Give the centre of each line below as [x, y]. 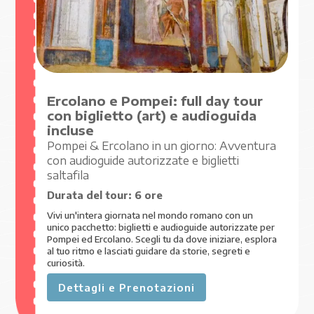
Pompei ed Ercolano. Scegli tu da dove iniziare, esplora [162, 238]
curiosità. [66, 262]
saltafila [68, 175]
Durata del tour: [91, 195]
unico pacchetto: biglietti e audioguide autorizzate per [161, 226]
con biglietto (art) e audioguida [152, 115]
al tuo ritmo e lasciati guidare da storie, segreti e [149, 250]
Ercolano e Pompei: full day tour [155, 101]
